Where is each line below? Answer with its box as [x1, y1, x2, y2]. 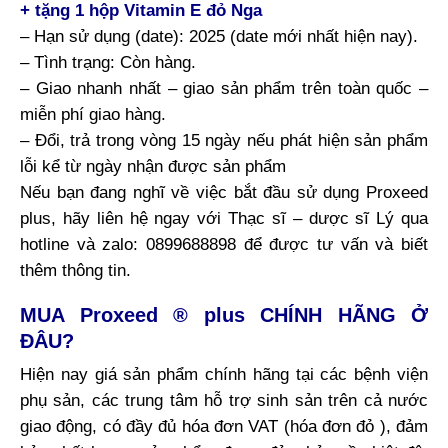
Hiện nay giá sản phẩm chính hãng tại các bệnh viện [20, 365, 428, 385]
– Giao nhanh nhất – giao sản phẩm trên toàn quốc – [20, 78, 428, 98]
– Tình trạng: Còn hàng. [20, 52, 196, 72]
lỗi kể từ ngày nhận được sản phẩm [20, 156, 286, 176]
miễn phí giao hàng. [20, 104, 166, 124]
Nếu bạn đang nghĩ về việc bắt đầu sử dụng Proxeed [20, 182, 428, 202]
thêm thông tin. [20, 260, 131, 280]
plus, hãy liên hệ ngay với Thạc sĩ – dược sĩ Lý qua [20, 208, 428, 228]
